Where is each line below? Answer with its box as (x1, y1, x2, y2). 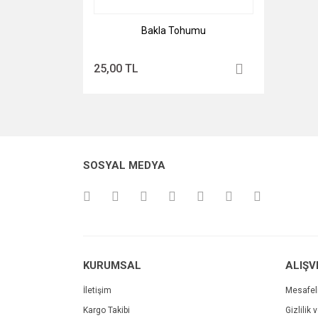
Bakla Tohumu (141, 25, 206, 36)
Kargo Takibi (83, 305, 130, 315)
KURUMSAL (83, 259, 141, 272)
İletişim (83, 285, 111, 295)
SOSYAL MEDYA (83, 159, 165, 172)
